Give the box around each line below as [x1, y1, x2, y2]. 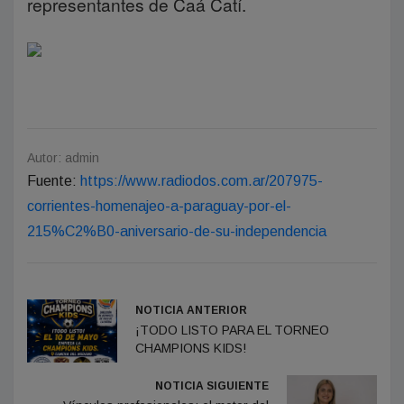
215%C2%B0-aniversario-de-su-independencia [27, 224, 326, 239]
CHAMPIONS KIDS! [135, 341, 246, 355]
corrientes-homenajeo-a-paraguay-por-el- [27, 198, 291, 214]
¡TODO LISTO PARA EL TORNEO [135, 323, 329, 337]
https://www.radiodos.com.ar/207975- [80, 173, 323, 188]
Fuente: [27, 173, 80, 188]
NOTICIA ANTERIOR [135, 304, 247, 317]
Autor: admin [27, 151, 99, 165]
